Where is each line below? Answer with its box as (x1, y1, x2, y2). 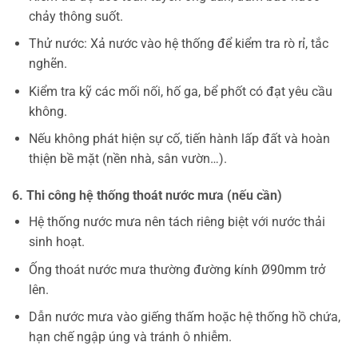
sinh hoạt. (28, 234, 85, 250)
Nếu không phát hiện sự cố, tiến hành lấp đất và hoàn (28, 131, 330, 147)
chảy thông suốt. (28, 8, 123, 24)
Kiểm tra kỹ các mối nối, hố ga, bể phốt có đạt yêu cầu (28, 83, 332, 99)
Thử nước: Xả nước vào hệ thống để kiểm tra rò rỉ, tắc (28, 36, 328, 52)
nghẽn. (28, 56, 67, 72)
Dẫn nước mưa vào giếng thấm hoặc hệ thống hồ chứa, (28, 309, 340, 325)
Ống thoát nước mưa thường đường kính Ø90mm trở (28, 261, 325, 277)
